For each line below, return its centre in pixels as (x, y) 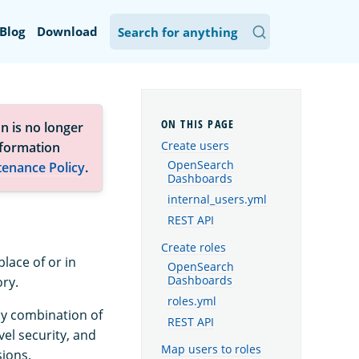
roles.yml (192, 301)
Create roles (194, 247)
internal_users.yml (217, 200)
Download (67, 31)
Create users (195, 146)
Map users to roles (211, 349)
